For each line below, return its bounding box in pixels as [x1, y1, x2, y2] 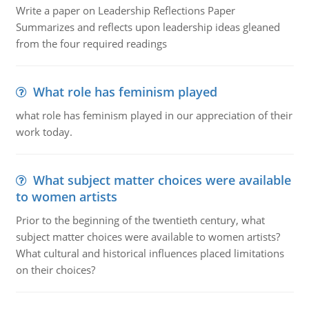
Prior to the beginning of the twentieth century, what [15, 213, 265, 227]
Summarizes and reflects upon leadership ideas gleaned [15, 20, 280, 34]
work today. [15, 125, 72, 139]
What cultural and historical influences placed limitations [15, 246, 284, 260]
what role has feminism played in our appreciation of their [15, 108, 292, 122]
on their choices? [15, 263, 95, 277]
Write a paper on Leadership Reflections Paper [15, 3, 235, 17]
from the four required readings [15, 37, 167, 50]
